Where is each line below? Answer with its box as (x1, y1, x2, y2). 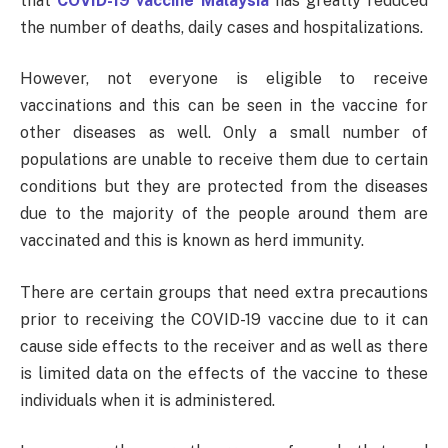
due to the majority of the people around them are (20, 204, 428, 224)
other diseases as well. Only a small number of (20, 123, 428, 143)
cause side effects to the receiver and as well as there (20, 336, 428, 356)
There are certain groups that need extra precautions (20, 282, 428, 302)
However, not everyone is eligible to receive (20, 69, 428, 89)
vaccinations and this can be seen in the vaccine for (20, 96, 428, 116)
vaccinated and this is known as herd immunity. (20, 231, 364, 251)
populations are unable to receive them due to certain (20, 150, 428, 170)
